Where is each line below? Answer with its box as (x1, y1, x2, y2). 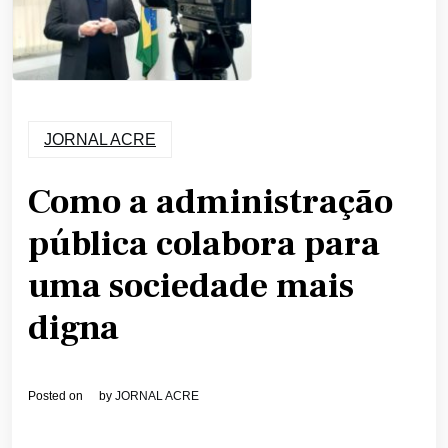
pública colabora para (28, 222, 380, 268)
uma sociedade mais (28, 264, 354, 310)
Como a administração (28, 180, 393, 226)
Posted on (28, 389, 86, 404)
